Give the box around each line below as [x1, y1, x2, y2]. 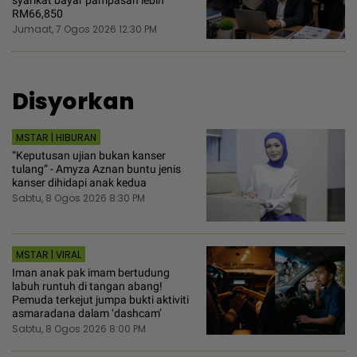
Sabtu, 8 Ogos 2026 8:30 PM [12, 191, 145, 206]
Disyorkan [12, 86, 134, 118]
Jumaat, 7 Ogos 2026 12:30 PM [12, 22, 157, 37]
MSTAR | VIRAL [16, 248, 81, 262]
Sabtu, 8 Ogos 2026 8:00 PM [12, 322, 146, 336]
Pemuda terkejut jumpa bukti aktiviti [12, 293, 189, 307]
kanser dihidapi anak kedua [12, 176, 147, 190]
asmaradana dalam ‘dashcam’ [12, 307, 162, 320]
